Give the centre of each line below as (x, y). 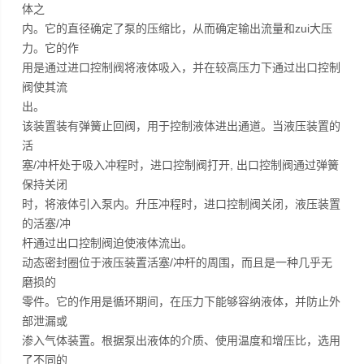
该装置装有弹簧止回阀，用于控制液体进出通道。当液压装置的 (182, 126)
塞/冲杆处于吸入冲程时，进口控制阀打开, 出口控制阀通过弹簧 (181, 165)
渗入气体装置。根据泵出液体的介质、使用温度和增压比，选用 (182, 340)
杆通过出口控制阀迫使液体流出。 (108, 243)
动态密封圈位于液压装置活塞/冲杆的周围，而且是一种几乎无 (178, 262)
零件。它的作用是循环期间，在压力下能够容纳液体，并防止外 (182, 301)
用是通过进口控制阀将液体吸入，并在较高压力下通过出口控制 (182, 67)
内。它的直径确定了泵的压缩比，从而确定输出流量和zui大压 (178, 28)
